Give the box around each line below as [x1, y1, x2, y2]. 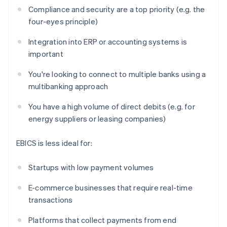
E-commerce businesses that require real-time [28, 182, 193, 193]
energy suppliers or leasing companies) [28, 113, 166, 124]
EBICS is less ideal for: [16, 138, 92, 148]
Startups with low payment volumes [28, 162, 154, 173]
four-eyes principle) [28, 16, 98, 27]
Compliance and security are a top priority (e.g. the [28, 4, 205, 15]
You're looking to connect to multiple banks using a [28, 69, 206, 80]
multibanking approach [28, 81, 108, 92]
